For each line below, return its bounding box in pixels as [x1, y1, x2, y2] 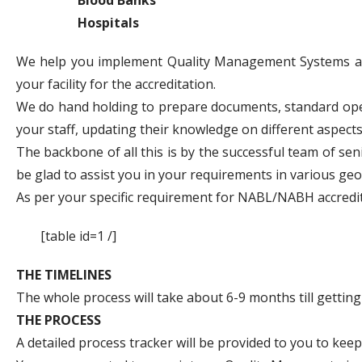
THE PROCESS [16, 310, 101, 329]
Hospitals [16, 13, 139, 32]
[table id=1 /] [40, 226, 116, 245]
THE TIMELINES [16, 265, 112, 284]
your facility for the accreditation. [16, 74, 216, 93]
